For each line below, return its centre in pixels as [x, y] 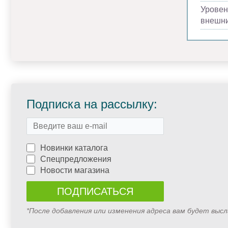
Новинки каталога [74, 148]
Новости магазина [75, 170]
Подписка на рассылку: [92, 104]
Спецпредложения [76, 159]
